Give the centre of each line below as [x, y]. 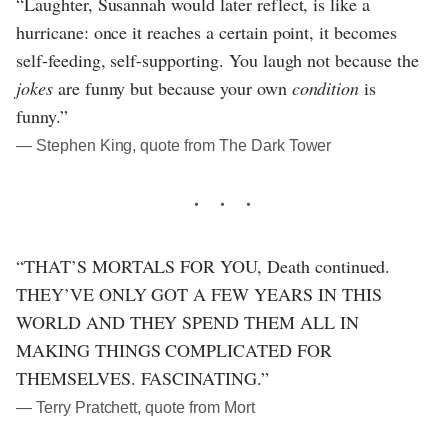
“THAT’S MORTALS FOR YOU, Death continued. [203, 266]
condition [325, 88]
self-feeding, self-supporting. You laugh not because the [217, 60]
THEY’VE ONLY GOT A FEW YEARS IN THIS [199, 294]
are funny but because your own [172, 88]
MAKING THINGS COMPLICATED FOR [174, 350]
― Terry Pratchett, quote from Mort [135, 408]
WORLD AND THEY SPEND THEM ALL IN [187, 322]
